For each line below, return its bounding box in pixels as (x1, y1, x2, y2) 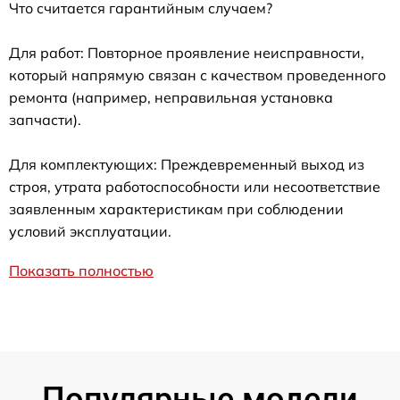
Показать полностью (9, 261, 154, 279)
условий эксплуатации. (9, 221, 171, 240)
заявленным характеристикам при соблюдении (9, 199, 344, 218)
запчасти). (9, 110, 81, 129)
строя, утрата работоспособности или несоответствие (9, 177, 380, 196)
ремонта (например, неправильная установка (9, 87, 333, 106)
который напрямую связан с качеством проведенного (9, 65, 386, 84)
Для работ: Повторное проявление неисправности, (9, 43, 364, 62)
